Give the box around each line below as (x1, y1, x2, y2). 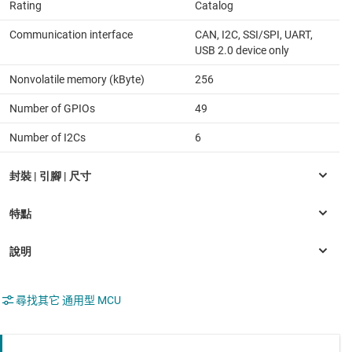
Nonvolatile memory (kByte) (9, 73, 145, 86)
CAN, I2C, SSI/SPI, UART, (195, 28, 313, 42)
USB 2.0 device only (195, 44, 289, 57)
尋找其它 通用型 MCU (16, 294, 121, 307)
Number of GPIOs (9, 102, 95, 115)
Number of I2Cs (9, 131, 86, 145)
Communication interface (9, 28, 133, 42)
